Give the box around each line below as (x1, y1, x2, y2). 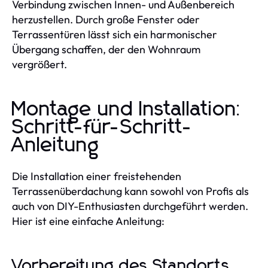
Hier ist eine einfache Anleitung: (12, 214, 165, 228)
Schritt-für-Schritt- (12, 117, 193, 138)
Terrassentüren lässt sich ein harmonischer (12, 27, 217, 41)
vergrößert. (12, 57, 67, 71)
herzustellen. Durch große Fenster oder (12, 12, 200, 26)
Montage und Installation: (12, 99, 243, 120)
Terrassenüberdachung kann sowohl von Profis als (12, 184, 249, 198)
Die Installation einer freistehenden (12, 169, 181, 183)
